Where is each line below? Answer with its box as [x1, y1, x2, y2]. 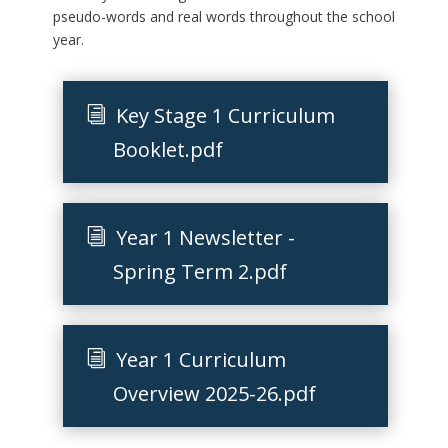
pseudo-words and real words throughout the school [53, 7, 396, 27]
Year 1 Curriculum [116, 346, 287, 374]
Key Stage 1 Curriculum [116, 102, 336, 130]
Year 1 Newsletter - [116, 224, 296, 252]
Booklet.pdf [113, 136, 224, 164]
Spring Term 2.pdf [113, 258, 288, 286]
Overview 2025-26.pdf [113, 380, 317, 408]
